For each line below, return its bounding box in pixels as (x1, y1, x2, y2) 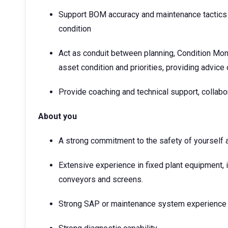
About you (38, 111, 77, 121)
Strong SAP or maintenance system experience (59, 199, 226, 209)
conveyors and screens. (59, 175, 143, 184)
